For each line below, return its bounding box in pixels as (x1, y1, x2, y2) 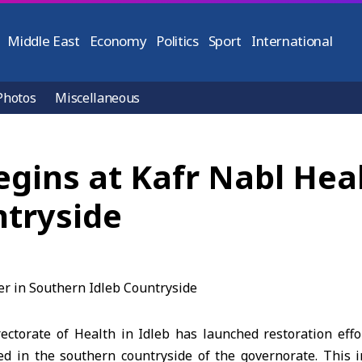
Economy (89, 32, 147, 50)
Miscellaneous (55, 89, 141, 107)
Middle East (7, 32, 80, 50)
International (250, 32, 333, 50)
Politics (156, 32, 199, 50)
